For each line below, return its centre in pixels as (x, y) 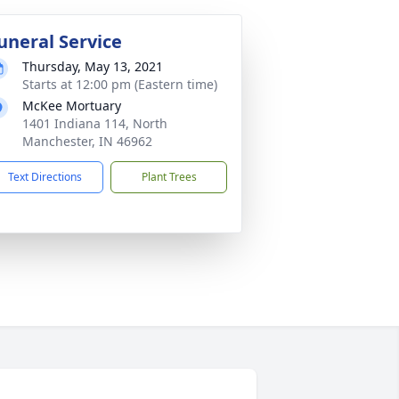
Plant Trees (169, 177)
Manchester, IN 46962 (87, 141)
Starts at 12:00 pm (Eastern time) (120, 84)
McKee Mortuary (72, 106)
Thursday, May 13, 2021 (93, 66)
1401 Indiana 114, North (95, 123)
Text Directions (45, 177)
